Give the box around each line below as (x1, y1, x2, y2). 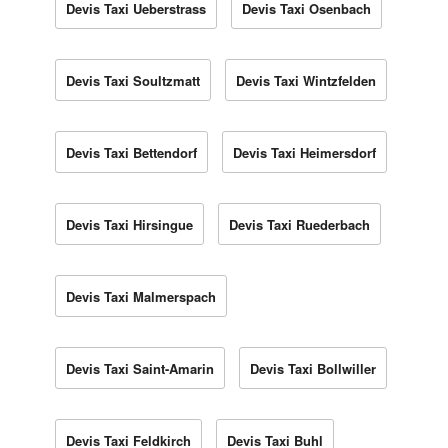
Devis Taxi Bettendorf (66, 142, 197, 162)
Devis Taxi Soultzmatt (66, 70, 200, 90)
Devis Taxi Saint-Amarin (66, 358, 214, 378)
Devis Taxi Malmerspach (66, 286, 216, 306)
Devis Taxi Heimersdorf (233, 142, 376, 162)
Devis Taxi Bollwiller (250, 358, 376, 378)
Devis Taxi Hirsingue (66, 214, 193, 234)
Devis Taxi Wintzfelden (236, 70, 376, 90)
